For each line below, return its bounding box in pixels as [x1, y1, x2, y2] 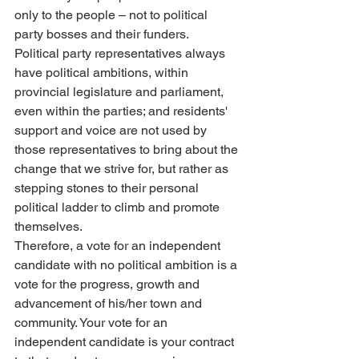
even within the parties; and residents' [14, 103, 231, 119]
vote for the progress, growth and [14, 276, 203, 292]
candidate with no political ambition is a [14, 257, 240, 272]
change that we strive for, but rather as [14, 161, 232, 176]
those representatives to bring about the [14, 142, 241, 157]
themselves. [14, 219, 85, 234]
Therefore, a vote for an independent [14, 238, 224, 253]
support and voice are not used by [14, 123, 210, 138]
